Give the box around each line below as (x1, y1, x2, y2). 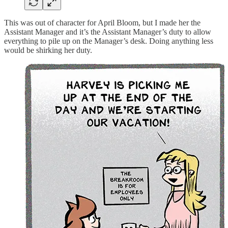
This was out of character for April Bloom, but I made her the (4, 18, 201, 27)
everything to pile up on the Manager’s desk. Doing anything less (4, 36, 213, 45)
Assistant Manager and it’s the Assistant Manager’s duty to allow (4, 27, 211, 36)
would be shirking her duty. (4, 45, 92, 54)
